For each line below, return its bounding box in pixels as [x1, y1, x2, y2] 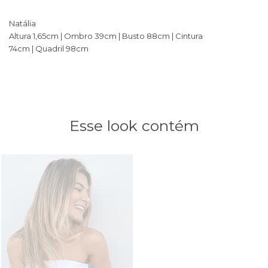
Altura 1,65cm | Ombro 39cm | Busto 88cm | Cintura [9, 31, 203, 41]
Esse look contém [69, 117, 199, 135]
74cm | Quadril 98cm [9, 44, 89, 54]
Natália [9, 19, 36, 29]
